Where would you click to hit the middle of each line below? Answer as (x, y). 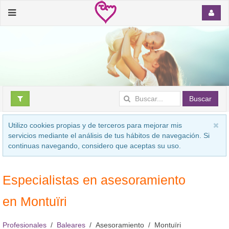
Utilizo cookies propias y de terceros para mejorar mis (95, 125)
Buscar (200, 98)
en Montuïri (35, 201)
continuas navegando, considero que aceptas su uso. (95, 145)
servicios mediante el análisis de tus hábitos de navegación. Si (109, 135)
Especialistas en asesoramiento (94, 180)
